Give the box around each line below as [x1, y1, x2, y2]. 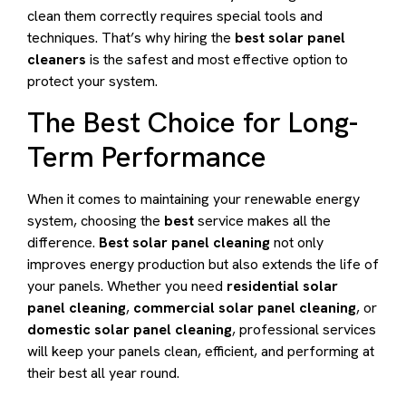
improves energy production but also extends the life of [27, 254, 379, 274]
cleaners [27, 49, 86, 69]
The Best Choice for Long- [27, 102, 358, 141]
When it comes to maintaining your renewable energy [27, 188, 360, 208]
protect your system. [27, 71, 158, 91]
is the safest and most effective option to [86, 49, 348, 69]
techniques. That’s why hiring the [27, 27, 235, 47]
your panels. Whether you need [27, 275, 227, 295]
